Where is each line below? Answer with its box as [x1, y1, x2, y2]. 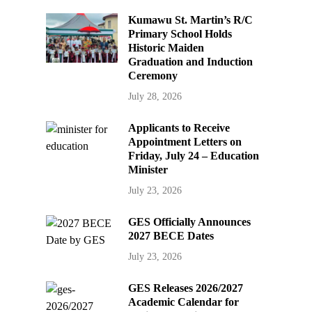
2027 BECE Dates [128, 230, 214, 242]
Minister [128, 164, 169, 176]
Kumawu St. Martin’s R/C [128, 14, 253, 26]
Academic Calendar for [128, 296, 240, 309]
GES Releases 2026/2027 [128, 282, 244, 295]
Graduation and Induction [128, 56, 253, 68]
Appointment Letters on [128, 136, 242, 148]
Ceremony [128, 70, 178, 82]
